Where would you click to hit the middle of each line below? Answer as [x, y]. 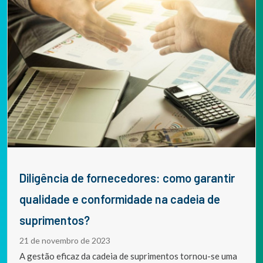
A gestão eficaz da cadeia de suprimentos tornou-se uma [128, 256]
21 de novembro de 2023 [65, 241]
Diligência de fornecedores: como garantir [23, 178]
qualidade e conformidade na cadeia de [120, 199]
